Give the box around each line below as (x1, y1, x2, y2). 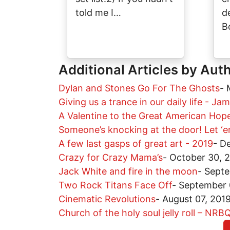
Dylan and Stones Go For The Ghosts (59, 83, 220, 94)
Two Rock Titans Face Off (59, 180, 172, 191)
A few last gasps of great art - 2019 (59, 138, 213, 149)
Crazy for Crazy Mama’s (59, 152, 163, 163)
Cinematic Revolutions (59, 194, 156, 205)
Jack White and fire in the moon (59, 166, 198, 177)
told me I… (75, 7, 121, 18)
